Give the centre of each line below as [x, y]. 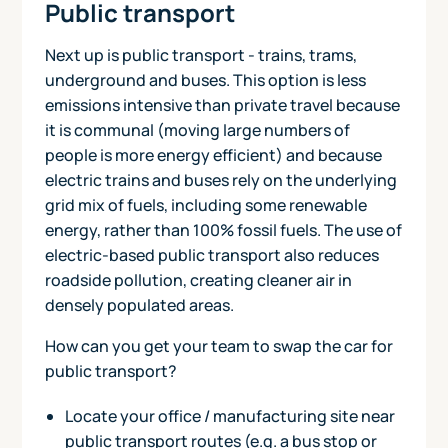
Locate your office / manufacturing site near [229, 415]
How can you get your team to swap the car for [218, 345]
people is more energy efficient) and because [213, 154]
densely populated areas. [139, 304]
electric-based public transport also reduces [211, 254]
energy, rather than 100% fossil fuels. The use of [223, 229]
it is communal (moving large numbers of [197, 129]
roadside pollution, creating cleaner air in [198, 279]
